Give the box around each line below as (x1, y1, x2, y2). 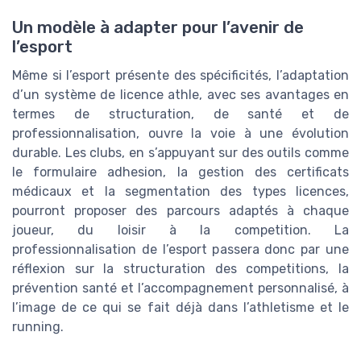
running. (12, 319, 64, 335)
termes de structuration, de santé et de (12, 106, 349, 122)
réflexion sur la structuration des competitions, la (12, 261, 349, 277)
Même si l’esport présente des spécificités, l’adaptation (12, 68, 349, 84)
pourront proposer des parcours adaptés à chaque (12, 203, 349, 219)
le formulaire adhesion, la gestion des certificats (12, 164, 349, 180)
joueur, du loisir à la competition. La (12, 222, 349, 239)
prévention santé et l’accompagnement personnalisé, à (12, 280, 349, 297)
